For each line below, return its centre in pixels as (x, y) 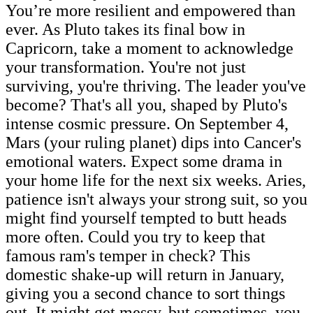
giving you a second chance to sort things (145, 293)
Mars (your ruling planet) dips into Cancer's (153, 142)
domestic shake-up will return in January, (145, 274)
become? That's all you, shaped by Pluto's (146, 104)
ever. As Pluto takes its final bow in (125, 29)
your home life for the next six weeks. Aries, (156, 180)
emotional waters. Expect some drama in (144, 161)
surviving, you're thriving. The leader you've (156, 86)
